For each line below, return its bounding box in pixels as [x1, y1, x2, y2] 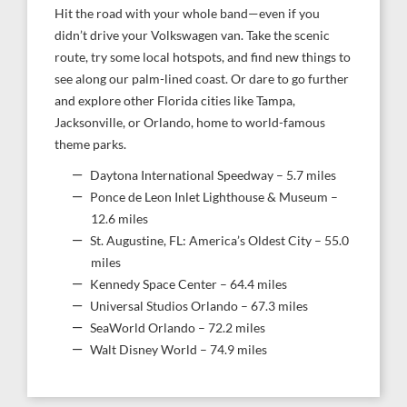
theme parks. [55, 137, 126, 152]
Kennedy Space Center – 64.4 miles [90, 277, 287, 292]
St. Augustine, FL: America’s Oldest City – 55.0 [90, 233, 349, 248]
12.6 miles [91, 212, 148, 226]
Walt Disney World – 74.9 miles [90, 342, 267, 357]
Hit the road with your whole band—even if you [55, 6, 320, 21]
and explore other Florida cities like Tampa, [55, 94, 295, 108]
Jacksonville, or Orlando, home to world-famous [55, 115, 325, 130]
